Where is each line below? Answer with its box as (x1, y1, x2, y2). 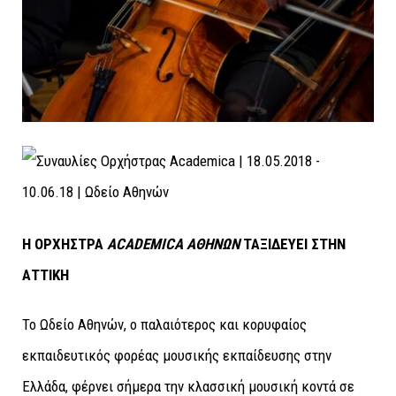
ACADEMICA (107, 235, 183, 254)
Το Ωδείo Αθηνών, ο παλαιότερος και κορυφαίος (22, 315, 307, 333)
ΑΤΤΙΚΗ (22, 266, 69, 285)
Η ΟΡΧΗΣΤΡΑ (22, 235, 107, 254)
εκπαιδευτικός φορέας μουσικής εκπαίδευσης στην (22, 346, 331, 364)
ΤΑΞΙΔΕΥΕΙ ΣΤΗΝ (240, 235, 346, 254)
